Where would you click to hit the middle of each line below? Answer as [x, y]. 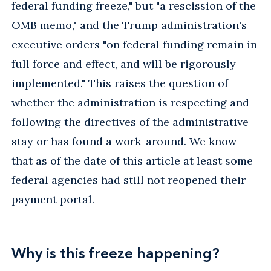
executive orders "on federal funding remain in [134, 44]
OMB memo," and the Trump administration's [129, 25]
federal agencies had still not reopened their [129, 180]
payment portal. [53, 199]
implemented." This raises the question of [120, 83]
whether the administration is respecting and [130, 102]
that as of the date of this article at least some [132, 160]
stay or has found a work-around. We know [124, 141]
